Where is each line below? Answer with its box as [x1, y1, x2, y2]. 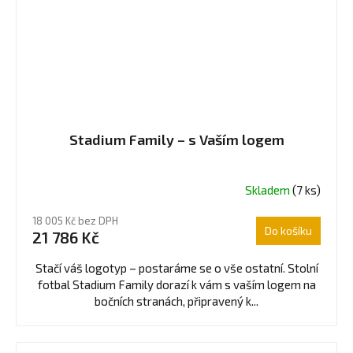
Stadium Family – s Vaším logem [69, 131, 284, 149]
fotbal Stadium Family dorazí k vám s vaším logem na [37, 277, 316, 292]
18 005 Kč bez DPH [32, 214, 118, 228]
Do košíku [265, 224, 312, 238]
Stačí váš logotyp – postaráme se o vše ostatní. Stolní [35, 261, 318, 276]
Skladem [245, 182, 292, 197]
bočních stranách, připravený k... [95, 294, 258, 309]
